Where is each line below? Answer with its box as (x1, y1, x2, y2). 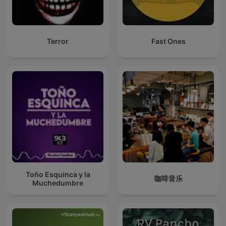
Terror (47, 37, 69, 46)
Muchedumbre (32, 178, 83, 187)
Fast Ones (151, 37, 186, 46)
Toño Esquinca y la (25, 169, 90, 179)
